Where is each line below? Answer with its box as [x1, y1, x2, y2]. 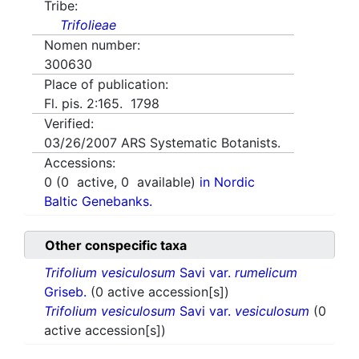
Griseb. [44, 284, 91, 301]
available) [129, 174, 200, 191]
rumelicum [235, 264, 297, 281]
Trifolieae [60, 17, 116, 34]
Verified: [44, 115, 94, 132]
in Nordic [200, 174, 255, 191]
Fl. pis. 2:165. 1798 [44, 95, 159, 112]
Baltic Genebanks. [44, 193, 152, 210]
